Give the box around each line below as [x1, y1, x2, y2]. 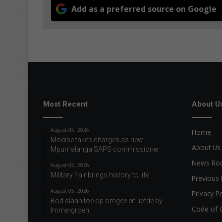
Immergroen [51, 206, 89, 214]
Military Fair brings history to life [51, 170, 149, 179]
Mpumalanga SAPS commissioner [51, 145, 160, 153]
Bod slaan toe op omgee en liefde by [51, 196, 163, 205]
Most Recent [43, 99, 88, 109]
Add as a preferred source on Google [71, 3, 217, 14]
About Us [192, 142, 221, 152]
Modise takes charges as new [51, 135, 143, 144]
